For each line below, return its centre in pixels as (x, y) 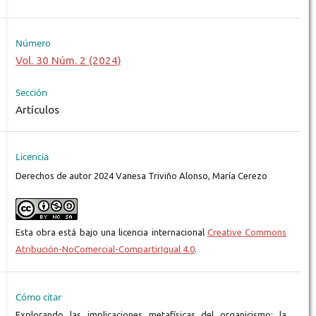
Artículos (37, 109)
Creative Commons (247, 232)
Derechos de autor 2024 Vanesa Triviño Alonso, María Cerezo (141, 175)
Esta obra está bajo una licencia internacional (111, 232)
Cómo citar (38, 297)
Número (33, 43)
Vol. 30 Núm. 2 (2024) (68, 60)
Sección (31, 92)
